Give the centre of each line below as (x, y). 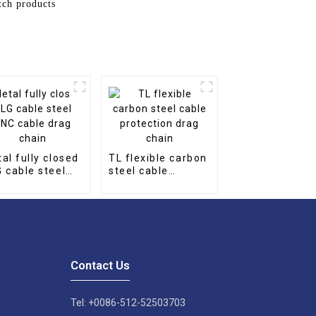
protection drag (151, 183)
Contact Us (100, 265)
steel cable (139, 170)
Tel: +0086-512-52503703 (128, 302)
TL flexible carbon (158, 158)
